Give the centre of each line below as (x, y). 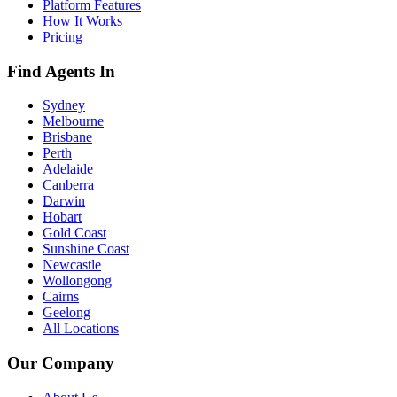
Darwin (64, 201)
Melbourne (73, 121)
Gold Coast (74, 233)
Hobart (62, 217)
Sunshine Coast (86, 249)
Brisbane (67, 137)
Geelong (66, 313)
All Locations (81, 329)
